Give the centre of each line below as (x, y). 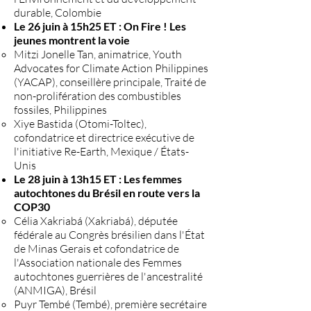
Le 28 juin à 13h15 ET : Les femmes (98, 179)
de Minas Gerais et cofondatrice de (96, 249)
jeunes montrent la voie (72, 40)
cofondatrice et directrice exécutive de (104, 137)
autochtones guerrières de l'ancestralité (108, 276)
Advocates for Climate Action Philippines (111, 68)
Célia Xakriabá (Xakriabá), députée (96, 221)
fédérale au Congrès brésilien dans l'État (109, 235)
